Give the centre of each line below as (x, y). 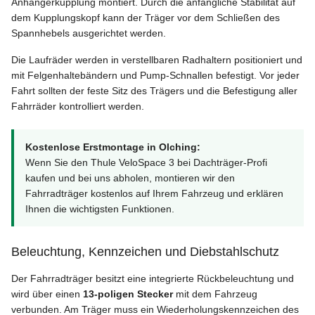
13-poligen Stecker (128, 294)
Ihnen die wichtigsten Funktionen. (100, 209)
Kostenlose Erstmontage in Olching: (113, 147)
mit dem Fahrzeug (215, 294)
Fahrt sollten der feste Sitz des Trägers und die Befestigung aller (154, 91)
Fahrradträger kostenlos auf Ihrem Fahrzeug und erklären (154, 194)
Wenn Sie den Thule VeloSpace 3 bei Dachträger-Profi (146, 163)
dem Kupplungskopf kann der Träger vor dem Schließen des (146, 18)
